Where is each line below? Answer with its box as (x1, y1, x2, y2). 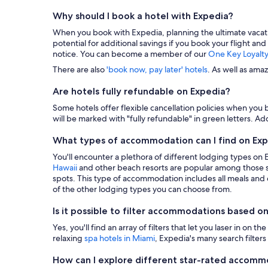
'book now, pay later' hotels (106, 63, 208, 75)
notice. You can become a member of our (53, 48, 208, 59)
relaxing (53, 232, 84, 243)
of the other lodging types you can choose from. (53, 183, 232, 194)
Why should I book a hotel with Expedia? (53, 10, 233, 22)
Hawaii (53, 162, 77, 173)
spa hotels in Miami (84, 232, 155, 243)
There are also (53, 63, 106, 75)
